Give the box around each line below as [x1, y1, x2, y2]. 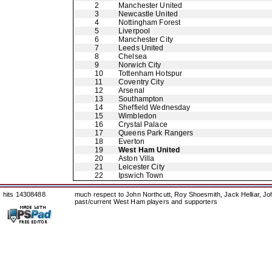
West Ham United [118, 146, 180, 154]
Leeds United [118, 44, 164, 52]
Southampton [118, 95, 164, 103]
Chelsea [118, 52, 147, 61]
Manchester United [118, 1, 183, 10]
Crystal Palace [118, 120, 168, 129]
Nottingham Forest [118, 18, 181, 27]
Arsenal [118, 86, 144, 95]
